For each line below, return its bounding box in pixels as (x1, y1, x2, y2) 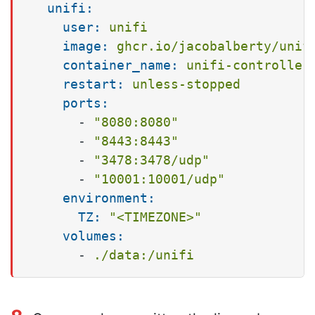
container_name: (63, 57, 179, 72)
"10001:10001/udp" (94, 171, 225, 186)
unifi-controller (186, 57, 310, 72)
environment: (63, 190, 155, 205)
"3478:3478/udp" (94, 152, 210, 167)
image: (63, 38, 109, 53)
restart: (63, 76, 124, 91)
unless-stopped (132, 76, 240, 91)
